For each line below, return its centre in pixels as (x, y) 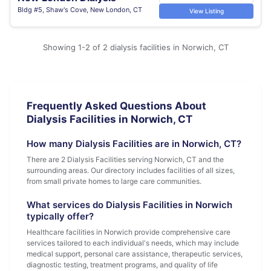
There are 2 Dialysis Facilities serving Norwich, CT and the (125, 159)
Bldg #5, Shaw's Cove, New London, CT (80, 9)
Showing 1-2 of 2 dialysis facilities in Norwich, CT (135, 47)
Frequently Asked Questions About (116, 106)
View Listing (206, 11)
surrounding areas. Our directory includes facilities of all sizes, (131, 170)
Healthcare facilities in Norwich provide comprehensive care (129, 232)
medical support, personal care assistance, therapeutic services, (135, 254)
